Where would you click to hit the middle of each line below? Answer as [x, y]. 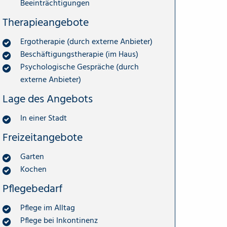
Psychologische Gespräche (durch [80, 67]
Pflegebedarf [32, 189]
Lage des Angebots [48, 99]
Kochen [33, 169]
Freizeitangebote [43, 138]
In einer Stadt [44, 118]
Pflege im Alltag [48, 208]
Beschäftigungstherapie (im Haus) [79, 54]
